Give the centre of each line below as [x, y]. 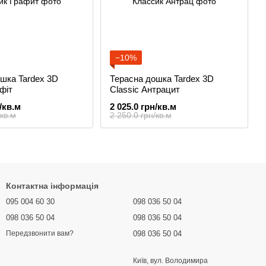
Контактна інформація [52, 186]
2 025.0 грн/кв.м [143, 107]
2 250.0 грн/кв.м [140, 115]
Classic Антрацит [145, 89]
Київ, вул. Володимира [170, 261]
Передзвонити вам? [40, 234]
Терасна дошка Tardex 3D [161, 79]
